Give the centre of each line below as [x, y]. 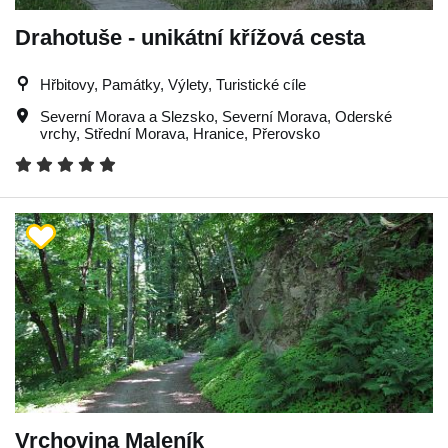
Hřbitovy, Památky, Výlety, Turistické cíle [173, 84]
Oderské [363, 116]
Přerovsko [286, 133]
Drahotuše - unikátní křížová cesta [190, 37]
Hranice [218, 133]
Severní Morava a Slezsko [127, 116]
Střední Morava [134, 133]
